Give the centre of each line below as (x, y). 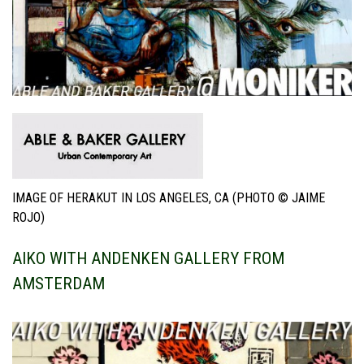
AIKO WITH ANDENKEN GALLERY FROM (148, 258)
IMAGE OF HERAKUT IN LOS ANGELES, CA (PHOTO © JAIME (169, 197)
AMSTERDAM (58, 283)
